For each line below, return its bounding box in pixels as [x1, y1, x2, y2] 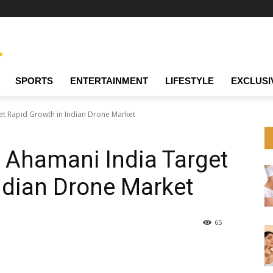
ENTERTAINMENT [70, 76, 148, 87]
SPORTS [15, 76, 53, 87]
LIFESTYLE [165, 76, 214, 87]
